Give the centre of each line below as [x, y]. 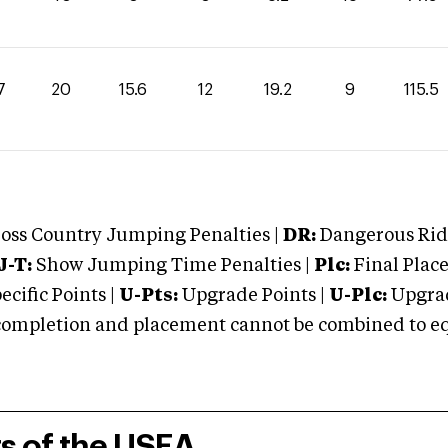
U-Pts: [148, 296]
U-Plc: [358, 296]
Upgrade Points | [255, 296]
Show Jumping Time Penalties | [171, 266]
